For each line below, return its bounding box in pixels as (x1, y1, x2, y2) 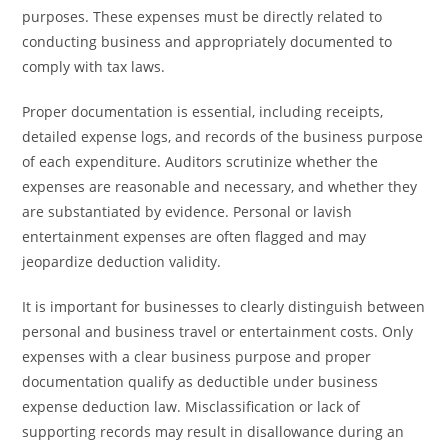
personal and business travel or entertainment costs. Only (22, 322, 414, 341)
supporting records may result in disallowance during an (22, 422, 405, 441)
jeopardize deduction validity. (22, 252, 222, 271)
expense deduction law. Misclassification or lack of (22, 397, 361, 416)
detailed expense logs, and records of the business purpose (22, 127, 424, 146)
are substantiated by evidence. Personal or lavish (22, 202, 353, 221)
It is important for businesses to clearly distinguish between (22, 297, 426, 316)
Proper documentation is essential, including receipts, (22, 102, 384, 121)
